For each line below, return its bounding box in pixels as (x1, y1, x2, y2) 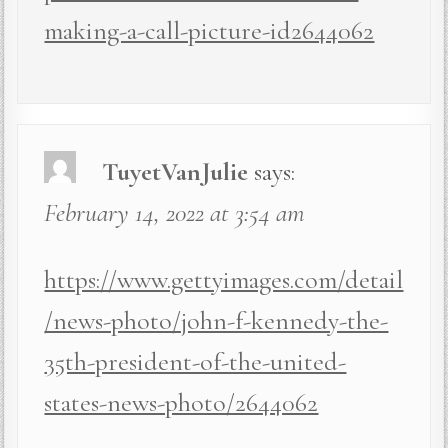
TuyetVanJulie (102, 156, 249, 188)
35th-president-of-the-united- (44, 346, 347, 378)
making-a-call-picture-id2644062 (44, 15, 375, 47)
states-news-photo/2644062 (44, 387, 319, 419)
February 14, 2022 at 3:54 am (44, 197, 306, 229)
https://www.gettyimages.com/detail (44, 264, 404, 296)
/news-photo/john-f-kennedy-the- (44, 305, 389, 337)
